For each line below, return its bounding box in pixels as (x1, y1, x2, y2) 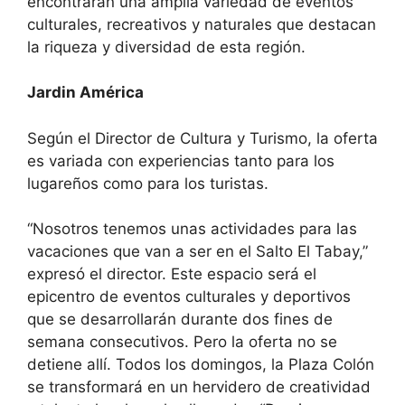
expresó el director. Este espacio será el (27, 265, 316, 284)
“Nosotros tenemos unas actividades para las (27, 220, 357, 239)
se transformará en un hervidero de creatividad (27, 378, 371, 397)
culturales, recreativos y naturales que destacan (27, 14, 376, 33)
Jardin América (27, 83, 144, 102)
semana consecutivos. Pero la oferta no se (27, 333, 337, 352)
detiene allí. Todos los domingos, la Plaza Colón (27, 355, 374, 374)
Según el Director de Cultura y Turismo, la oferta (27, 128, 378, 147)
